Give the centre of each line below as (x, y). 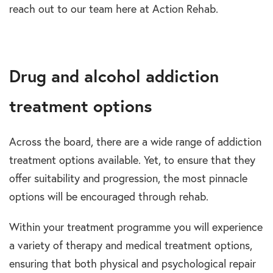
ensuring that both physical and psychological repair (133, 264)
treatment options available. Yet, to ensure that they (132, 160)
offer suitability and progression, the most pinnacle (128, 179)
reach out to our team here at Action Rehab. (114, 9)
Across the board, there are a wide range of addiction (135, 142)
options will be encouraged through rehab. (109, 197)
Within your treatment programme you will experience (136, 227)
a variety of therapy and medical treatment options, (131, 246)
